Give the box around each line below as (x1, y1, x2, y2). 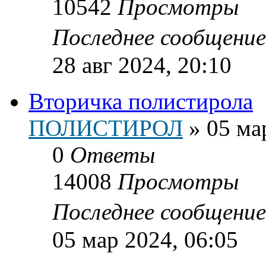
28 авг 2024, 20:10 (52, 52, 232, 78)
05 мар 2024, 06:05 (52, 226, 238, 252)
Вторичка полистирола (28, 88, 253, 114)
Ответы (70, 141, 155, 167)
